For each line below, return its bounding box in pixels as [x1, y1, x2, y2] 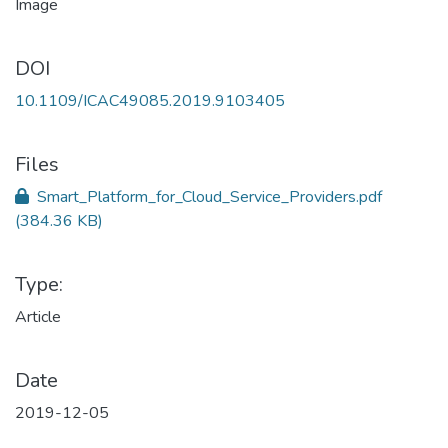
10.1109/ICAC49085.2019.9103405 [15, 90, 285, 112]
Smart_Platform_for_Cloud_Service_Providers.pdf [33, 186, 382, 208]
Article [15, 306, 61, 328]
